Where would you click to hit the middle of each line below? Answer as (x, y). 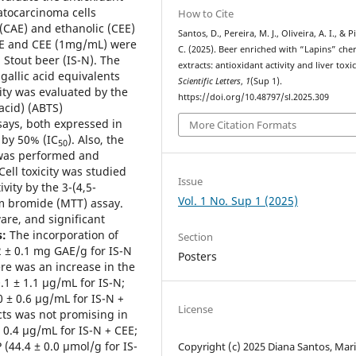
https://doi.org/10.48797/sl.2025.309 (254, 97)
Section (196, 237)
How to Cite (206, 13)
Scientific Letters (210, 81)
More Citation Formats (243, 125)
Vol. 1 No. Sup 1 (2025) (238, 201)
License (196, 310)
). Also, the (96, 139)
